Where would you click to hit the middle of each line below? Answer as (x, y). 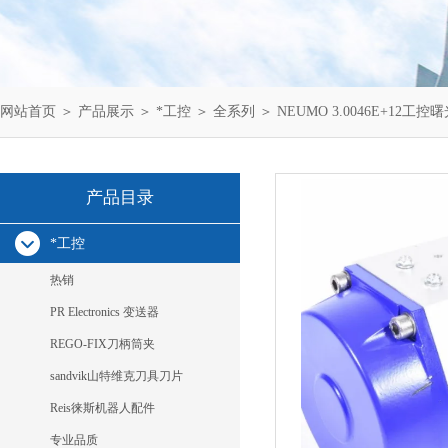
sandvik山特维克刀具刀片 (116, 376)
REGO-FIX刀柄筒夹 (102, 344)
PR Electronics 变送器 (104, 312)
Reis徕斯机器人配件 (102, 408)
